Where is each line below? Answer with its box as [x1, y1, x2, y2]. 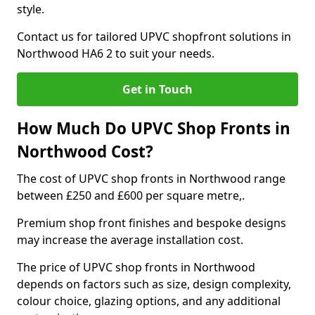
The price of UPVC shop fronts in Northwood [17, 259, 255, 275]
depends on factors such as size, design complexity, [17, 276, 291, 292]
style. [17, 1, 47, 17]
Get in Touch [122, 82, 193, 97]
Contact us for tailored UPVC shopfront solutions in [17, 29, 291, 44]
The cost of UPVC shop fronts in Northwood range [17, 171, 285, 186]
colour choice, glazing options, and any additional [17, 293, 281, 309]
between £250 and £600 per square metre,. [17, 188, 245, 203]
